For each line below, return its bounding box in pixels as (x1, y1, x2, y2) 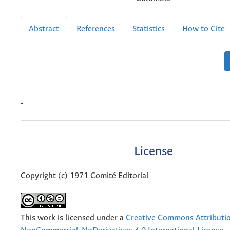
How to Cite (182, 24, 225, 33)
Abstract (29, 24, 59, 33)
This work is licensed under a (21, 214, 126, 223)
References (76, 24, 115, 33)
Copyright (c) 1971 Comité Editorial (21, 171, 149, 181)
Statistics (132, 24, 165, 33)
